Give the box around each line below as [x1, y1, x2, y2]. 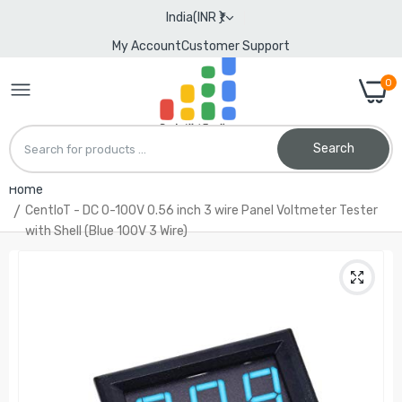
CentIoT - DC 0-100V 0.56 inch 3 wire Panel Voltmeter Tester [25, 203, 378, 218]
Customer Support [181, 39, 290, 54]
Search [312, 141, 354, 156]
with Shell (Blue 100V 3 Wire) [25, 223, 188, 239]
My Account [112, 39, 181, 54]
